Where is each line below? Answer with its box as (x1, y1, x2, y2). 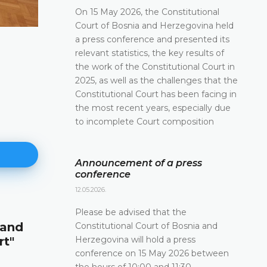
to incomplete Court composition (75, 116, 214, 127)
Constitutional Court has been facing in (75, 88, 237, 100)
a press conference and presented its (75, 33, 229, 45)
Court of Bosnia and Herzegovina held (75, 20, 234, 31)
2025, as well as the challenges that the (75, 74, 238, 86)
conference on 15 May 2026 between (75, 247, 229, 259)
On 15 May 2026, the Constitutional (75, 6, 219, 17)
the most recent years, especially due (75, 102, 231, 113)
